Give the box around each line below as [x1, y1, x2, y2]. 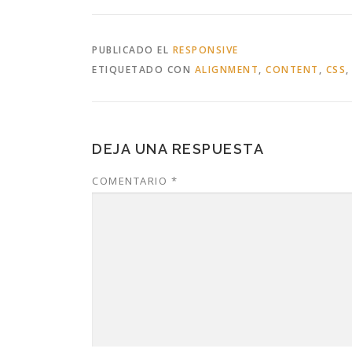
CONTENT [266, 62, 319, 76]
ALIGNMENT [194, 62, 258, 76]
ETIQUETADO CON [92, 62, 195, 76]
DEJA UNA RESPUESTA [92, 140, 264, 157]
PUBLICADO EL [92, 42, 173, 57]
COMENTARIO [92, 173, 171, 188]
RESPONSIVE [172, 42, 239, 57]
